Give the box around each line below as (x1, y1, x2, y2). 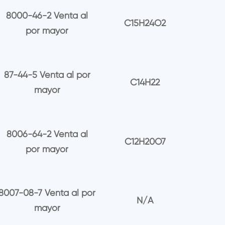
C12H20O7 (124, 136, 166, 147)
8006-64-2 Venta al (6, 128, 88, 139)
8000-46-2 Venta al (6, 10, 88, 21)
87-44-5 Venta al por (4, 69, 90, 80)
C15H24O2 (124, 18, 166, 29)
